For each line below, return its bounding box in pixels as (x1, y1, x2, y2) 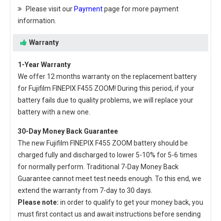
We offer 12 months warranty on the (18, 73, 133, 80)
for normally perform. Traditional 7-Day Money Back (18, 163, 179, 171)
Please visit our (26, 5, 74, 13)
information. (18, 17, 56, 25)
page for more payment (103, 5, 179, 13)
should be (156, 139, 188, 147)
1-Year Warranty (18, 61, 71, 69)
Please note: (18, 198, 59, 206)
